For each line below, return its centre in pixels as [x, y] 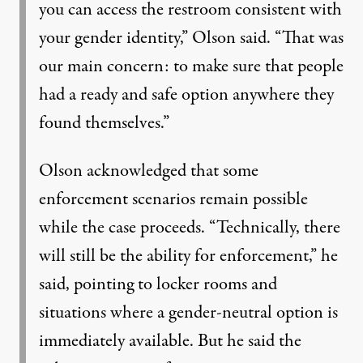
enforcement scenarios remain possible [173, 200]
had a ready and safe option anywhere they [186, 95]
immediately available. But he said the [170, 342]
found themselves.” [104, 124]
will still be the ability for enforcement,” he [188, 256]
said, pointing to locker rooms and [158, 285]
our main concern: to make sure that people [191, 67]
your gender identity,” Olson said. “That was [191, 38]
